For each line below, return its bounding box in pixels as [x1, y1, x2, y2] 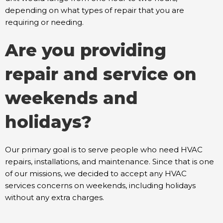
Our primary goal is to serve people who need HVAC [5, 144, 203, 154]
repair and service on [5, 63, 197, 85]
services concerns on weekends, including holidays [5, 180, 196, 190]
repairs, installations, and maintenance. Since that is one [5, 156, 214, 166]
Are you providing [5, 39, 166, 61]
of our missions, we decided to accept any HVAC [5, 168, 187, 178]
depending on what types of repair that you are [5, 5, 184, 15]
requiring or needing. [5, 17, 84, 27]
